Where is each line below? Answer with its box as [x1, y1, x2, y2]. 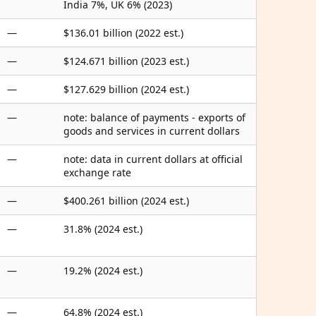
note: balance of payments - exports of [63, 111, 245, 124]
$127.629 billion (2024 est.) [63, 83, 189, 96]
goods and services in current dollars [63, 124, 240, 138]
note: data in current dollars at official [63, 152, 243, 166]
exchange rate [63, 166, 131, 179]
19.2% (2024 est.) [63, 264, 142, 277]
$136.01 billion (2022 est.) [63, 26, 183, 39]
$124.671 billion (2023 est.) [63, 54, 189, 68]
